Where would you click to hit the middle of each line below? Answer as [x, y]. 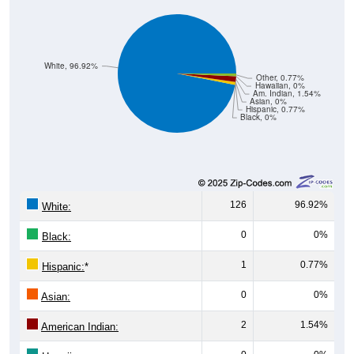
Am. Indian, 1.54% [287, 93]
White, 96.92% [72, 66]
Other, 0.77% [280, 77]
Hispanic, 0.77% [276, 109]
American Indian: [80, 326]
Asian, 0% [269, 101]
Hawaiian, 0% [280, 85]
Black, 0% [259, 117]
